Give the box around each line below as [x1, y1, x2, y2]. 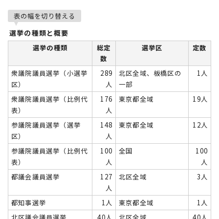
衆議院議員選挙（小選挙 [11, 68, 88, 78]
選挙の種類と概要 [9, 28, 69, 38]
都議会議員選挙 [11, 172, 60, 181]
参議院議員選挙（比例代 [11, 146, 88, 155]
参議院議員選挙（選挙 [11, 120, 81, 130]
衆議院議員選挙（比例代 [11, 94, 88, 104]
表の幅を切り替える [14, 11, 75, 21]
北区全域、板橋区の [119, 68, 181, 78]
